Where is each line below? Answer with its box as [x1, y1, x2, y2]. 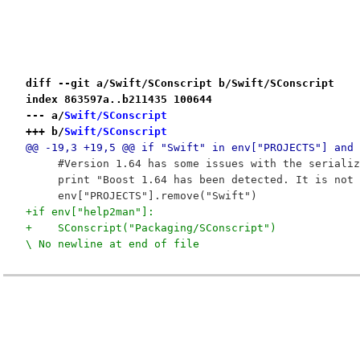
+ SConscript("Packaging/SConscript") [25, 221, 276, 234]
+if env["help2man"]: [25, 205, 154, 218]
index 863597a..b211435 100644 [25, 92, 212, 105]
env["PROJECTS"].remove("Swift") [25, 189, 257, 202]
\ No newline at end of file [25, 237, 199, 250]
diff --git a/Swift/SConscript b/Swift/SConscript [25, 76, 334, 89]
